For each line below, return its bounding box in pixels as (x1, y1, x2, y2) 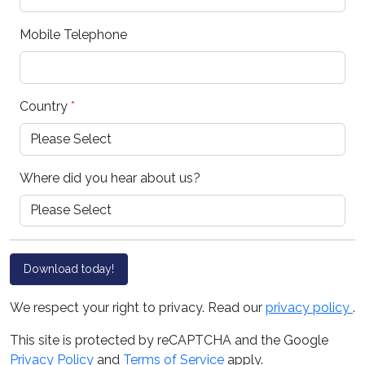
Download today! (24, 262, 114, 276)
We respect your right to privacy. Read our (10, 300, 266, 316)
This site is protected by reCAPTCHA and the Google (10, 332, 328, 349)
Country (20, 98, 71, 114)
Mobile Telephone (20, 27, 127, 43)
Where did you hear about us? (20, 169, 200, 186)
